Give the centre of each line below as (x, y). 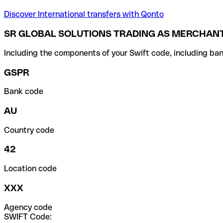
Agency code (28, 207)
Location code (30, 169)
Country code (29, 130)
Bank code (24, 92)
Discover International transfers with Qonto (84, 14)
